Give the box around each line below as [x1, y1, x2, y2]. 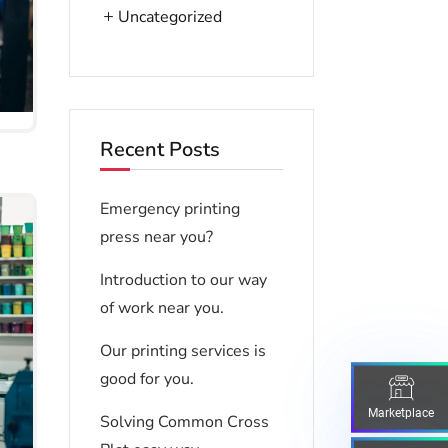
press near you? [99, 226, 213, 249]
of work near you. [99, 297, 224, 320]
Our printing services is [99, 340, 266, 363]
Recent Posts [99, 136, 220, 164]
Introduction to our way [99, 269, 267, 292]
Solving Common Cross [99, 411, 269, 434]
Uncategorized [117, 5, 222, 28]
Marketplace [368, 405, 434, 419]
